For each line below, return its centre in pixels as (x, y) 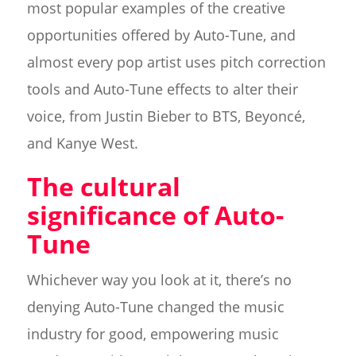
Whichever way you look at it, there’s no (159, 280)
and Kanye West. (82, 143)
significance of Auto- (155, 215)
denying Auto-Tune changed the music (155, 307)
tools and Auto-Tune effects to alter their (162, 89)
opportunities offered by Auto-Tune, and (161, 35)
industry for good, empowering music (153, 334)
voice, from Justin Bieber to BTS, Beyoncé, (166, 116)
